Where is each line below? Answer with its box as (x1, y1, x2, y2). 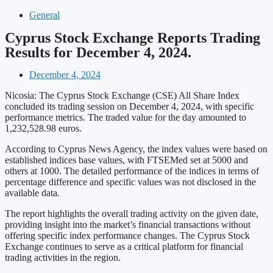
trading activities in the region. (5, 252, 121, 263)
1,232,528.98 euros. (5, 123, 82, 133)
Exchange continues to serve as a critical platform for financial (5, 241, 243, 252)
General (29, 10, 60, 20)
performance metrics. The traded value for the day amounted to (5, 112, 246, 122)
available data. (5, 188, 60, 198)
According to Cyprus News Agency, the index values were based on (5, 144, 268, 154)
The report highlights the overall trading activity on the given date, (5, 208, 258, 219)
